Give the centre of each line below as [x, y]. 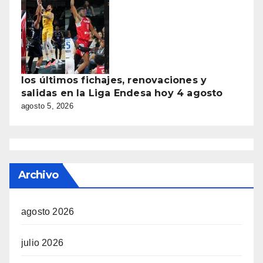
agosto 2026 [48, 212]
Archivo [38, 175]
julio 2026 [42, 243]
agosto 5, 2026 [47, 106]
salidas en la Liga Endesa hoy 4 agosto [122, 93]
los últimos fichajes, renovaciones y [114, 80]
